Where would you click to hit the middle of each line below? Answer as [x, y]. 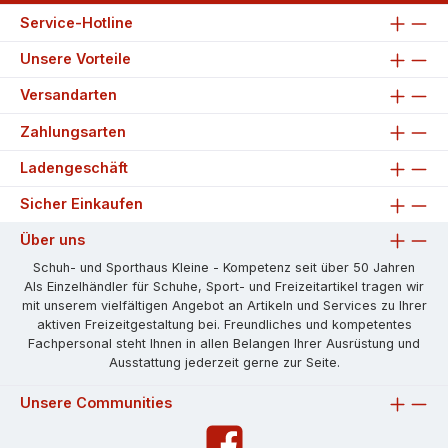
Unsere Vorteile [75, 58]
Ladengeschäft [74, 168]
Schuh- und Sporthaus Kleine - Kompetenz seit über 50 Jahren [224, 267]
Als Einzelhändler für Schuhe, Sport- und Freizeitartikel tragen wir [224, 286]
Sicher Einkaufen [81, 204]
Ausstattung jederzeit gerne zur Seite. [224, 362]
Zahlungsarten [73, 131]
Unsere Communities [96, 402]
